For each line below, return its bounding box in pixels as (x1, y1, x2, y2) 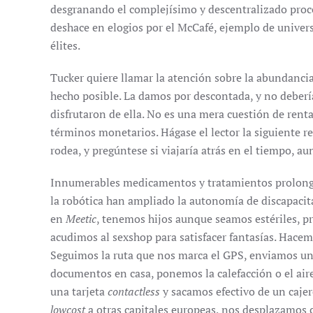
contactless (108, 284, 160, 299)
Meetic (66, 211, 96, 226)
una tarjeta (50, 284, 108, 299)
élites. (50, 38, 80, 53)
